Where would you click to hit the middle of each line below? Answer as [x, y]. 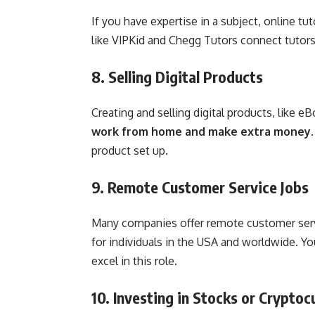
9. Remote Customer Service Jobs [200, 187]
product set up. [130, 150]
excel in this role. [134, 261]
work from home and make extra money [201, 131]
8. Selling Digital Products [177, 76]
